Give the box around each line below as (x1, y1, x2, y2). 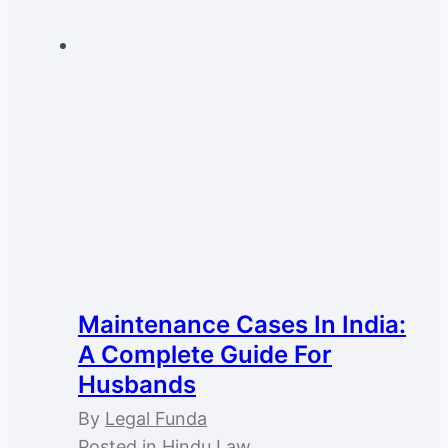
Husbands (78, 370, 196, 400)
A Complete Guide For (78, 340, 332, 370)
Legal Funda (105, 408, 207, 430)
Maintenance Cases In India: (78, 310, 406, 340)
